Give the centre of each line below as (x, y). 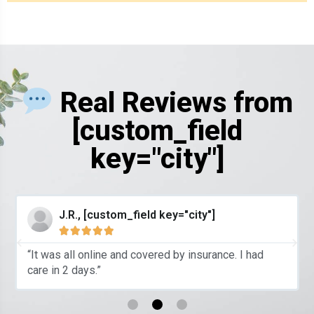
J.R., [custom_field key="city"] (137, 215)
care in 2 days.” (64, 271)
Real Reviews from (173, 103)
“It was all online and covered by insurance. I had (145, 255)
